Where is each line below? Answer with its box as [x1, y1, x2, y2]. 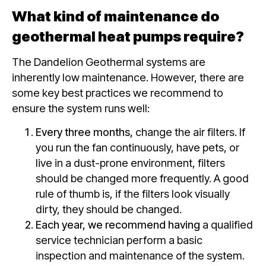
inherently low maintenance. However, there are [12, 70, 244, 84]
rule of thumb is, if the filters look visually [36, 186, 230, 200]
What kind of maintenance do [12, 7, 219, 25]
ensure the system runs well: [12, 101, 150, 115]
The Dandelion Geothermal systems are [12, 55, 205, 68]
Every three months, [36, 125, 133, 138]
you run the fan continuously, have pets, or [36, 140, 239, 154]
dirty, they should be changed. [36, 202, 182, 216]
